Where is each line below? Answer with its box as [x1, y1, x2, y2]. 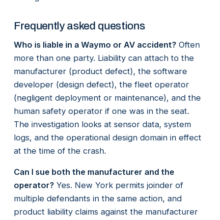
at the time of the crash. [14, 145, 106, 156]
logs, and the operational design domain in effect [14, 132, 201, 142]
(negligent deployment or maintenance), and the [14, 92, 201, 103]
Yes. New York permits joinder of [54, 180, 183, 190]
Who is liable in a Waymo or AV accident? [14, 39, 176, 50]
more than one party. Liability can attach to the [14, 53, 194, 63]
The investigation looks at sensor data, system [14, 119, 191, 129]
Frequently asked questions [14, 20, 145, 32]
